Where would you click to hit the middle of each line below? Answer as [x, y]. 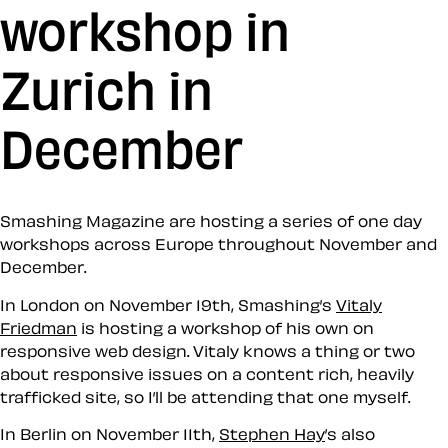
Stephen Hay [272, 433]
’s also [350, 433]
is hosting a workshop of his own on [225, 327]
